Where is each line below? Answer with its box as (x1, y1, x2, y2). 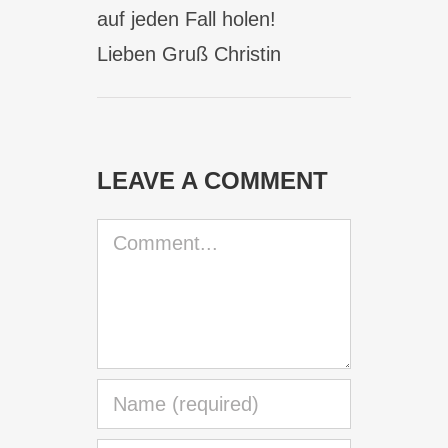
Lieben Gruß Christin (97, 43, 282, 65)
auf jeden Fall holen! (97, 8, 277, 30)
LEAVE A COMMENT (97, 167, 329, 194)
